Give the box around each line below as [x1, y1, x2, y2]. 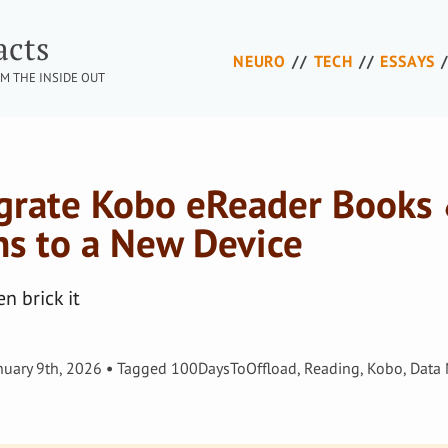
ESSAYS [380, 51, 436, 71]
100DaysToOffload [171, 358, 297, 379]
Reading [304, 358, 360, 379]
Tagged [117, 358, 171, 379]
